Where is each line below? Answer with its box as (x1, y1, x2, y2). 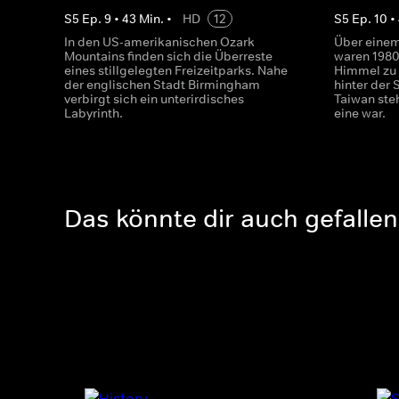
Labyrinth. (64, 105, 123, 121)
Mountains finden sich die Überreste (64, 48, 273, 64)
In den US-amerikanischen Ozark (64, 34, 255, 50)
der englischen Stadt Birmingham (64, 77, 260, 93)
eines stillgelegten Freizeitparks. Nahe (64, 62, 288, 78)
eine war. (334, 105, 387, 121)
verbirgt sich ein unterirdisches (64, 91, 244, 107)
